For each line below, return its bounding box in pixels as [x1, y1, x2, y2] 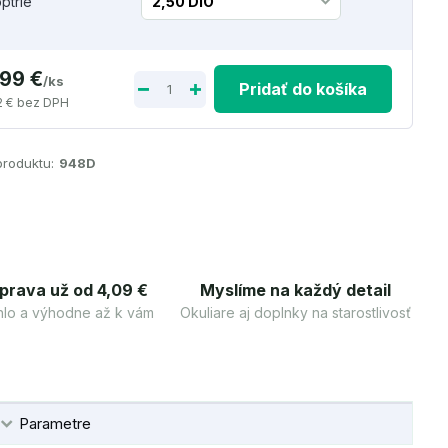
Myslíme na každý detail [200, 280, 392, 300]
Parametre [18, 414, 91, 433]
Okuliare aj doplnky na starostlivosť [180, 304, 412, 321]
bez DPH [17, 95, 70, 110]
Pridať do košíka [238, 79, 367, 99]
